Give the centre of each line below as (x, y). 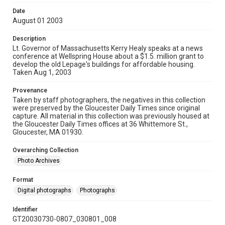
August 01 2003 (38, 21)
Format (23, 180)
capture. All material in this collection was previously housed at (111, 116)
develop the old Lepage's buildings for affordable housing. (104, 64)
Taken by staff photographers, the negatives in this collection (109, 100)
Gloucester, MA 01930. (48, 132)
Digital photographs (44, 190)
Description (29, 39)
